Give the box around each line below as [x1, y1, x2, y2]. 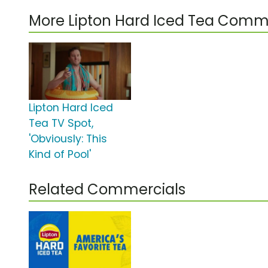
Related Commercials [29, 179, 185, 200]
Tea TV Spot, [29, 116, 93, 131]
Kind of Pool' [29, 147, 91, 162]
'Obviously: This [29, 132, 107, 147]
